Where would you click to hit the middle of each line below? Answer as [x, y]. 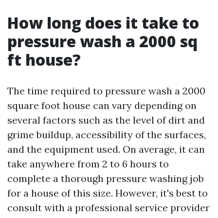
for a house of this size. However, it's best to [108, 193]
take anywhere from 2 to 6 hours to [88, 164]
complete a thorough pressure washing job [106, 178]
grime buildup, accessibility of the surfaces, [107, 135]
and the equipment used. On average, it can [106, 149]
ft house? [44, 60]
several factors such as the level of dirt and [106, 120]
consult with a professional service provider [109, 208]
